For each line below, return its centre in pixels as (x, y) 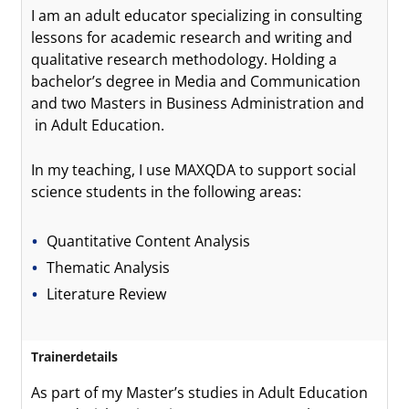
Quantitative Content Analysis (149, 241)
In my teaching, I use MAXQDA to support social (193, 170)
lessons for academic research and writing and (191, 37)
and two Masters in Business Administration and (197, 103)
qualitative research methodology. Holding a (184, 59)
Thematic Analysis (109, 267)
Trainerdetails (74, 357)
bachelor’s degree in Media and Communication (195, 81)
